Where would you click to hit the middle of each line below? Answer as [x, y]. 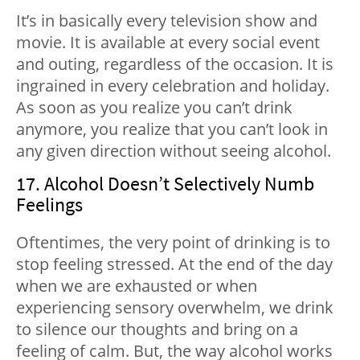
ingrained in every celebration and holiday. [173, 86]
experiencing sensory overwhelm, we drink [175, 308]
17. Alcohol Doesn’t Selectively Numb [165, 184]
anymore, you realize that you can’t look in [172, 129]
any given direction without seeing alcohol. [174, 151]
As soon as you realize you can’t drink [154, 108]
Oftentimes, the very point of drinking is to [173, 243]
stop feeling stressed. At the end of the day [174, 264]
